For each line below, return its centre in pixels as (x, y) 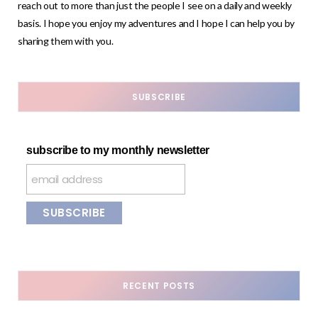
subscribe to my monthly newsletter (118, 150)
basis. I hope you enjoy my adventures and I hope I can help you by (156, 23)
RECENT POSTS (159, 285)
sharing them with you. (66, 41)
